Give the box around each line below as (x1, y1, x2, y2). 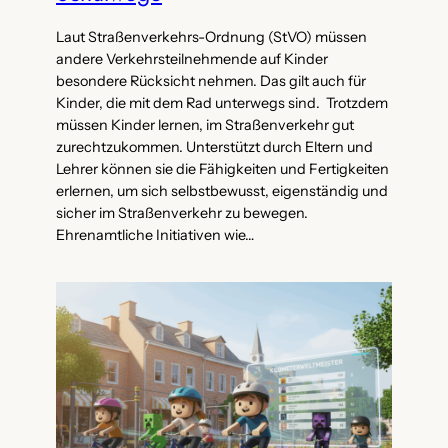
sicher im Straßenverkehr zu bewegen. (56, 203, 308, 222)
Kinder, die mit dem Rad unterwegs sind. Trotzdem (56, 93, 388, 112)
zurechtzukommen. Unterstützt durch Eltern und (56, 137, 373, 156)
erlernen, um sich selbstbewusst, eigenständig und (56, 181, 388, 200)
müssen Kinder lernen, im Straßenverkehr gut (56, 115, 354, 134)
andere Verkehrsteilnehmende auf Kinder (56, 49, 328, 68)
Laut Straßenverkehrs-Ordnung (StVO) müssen (56, 27, 367, 46)
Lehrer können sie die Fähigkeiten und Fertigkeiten (56, 159, 389, 178)
